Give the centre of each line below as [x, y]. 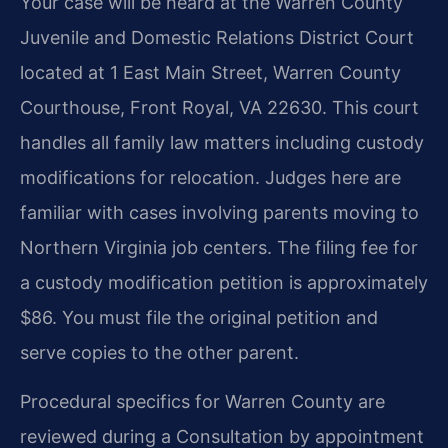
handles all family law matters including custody [222, 143]
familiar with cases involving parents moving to [219, 213]
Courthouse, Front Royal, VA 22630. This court [219, 108]
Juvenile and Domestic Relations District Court [217, 38]
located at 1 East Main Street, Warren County [210, 73]
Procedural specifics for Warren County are [202, 402]
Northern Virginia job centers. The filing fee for [219, 248]
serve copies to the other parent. [159, 353]
